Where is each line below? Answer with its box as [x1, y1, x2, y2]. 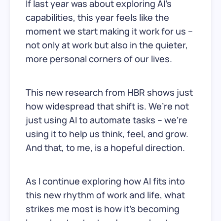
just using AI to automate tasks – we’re [26, 113, 187, 126]
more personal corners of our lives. [26, 52, 172, 65]
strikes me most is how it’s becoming [26, 202, 180, 215]
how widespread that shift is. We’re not [26, 100, 189, 112]
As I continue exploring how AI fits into [26, 175, 185, 187]
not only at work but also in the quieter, [26, 38, 188, 51]
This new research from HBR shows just [26, 86, 193, 98]
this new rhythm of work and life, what [26, 188, 185, 201]
